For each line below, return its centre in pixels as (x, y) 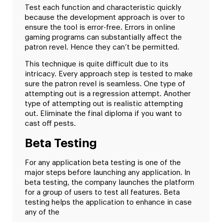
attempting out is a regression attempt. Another (108, 94)
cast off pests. (50, 124)
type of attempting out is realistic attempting (104, 104)
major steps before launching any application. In (108, 172)
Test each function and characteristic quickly (103, 7)
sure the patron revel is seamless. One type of (105, 84)
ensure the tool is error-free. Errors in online (100, 27)
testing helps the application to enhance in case (108, 202)
